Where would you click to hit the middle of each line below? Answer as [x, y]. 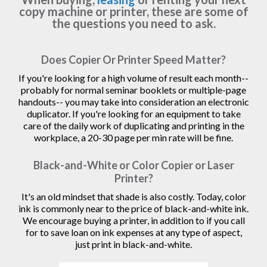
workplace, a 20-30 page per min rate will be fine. [133, 138]
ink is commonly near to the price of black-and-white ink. [133, 209]
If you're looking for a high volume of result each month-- [133, 78]
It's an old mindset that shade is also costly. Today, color [133, 197]
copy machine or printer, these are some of [133, 12]
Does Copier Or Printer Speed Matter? [133, 60]
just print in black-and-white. [133, 244]
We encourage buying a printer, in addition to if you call [133, 221]
